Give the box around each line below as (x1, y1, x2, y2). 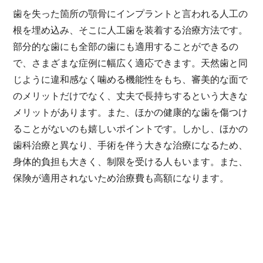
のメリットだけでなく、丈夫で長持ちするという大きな (13, 90, 248, 101)
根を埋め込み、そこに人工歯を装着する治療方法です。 (13, 25, 248, 35)
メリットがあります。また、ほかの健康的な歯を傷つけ (13, 107, 248, 117)
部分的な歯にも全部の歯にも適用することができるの (13, 41, 239, 52)
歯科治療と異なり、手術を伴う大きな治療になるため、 (13, 140, 248, 150)
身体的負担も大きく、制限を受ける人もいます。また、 (13, 156, 248, 167)
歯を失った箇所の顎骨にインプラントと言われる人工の (13, 8, 248, 19)
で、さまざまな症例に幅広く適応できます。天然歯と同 (13, 58, 248, 68)
